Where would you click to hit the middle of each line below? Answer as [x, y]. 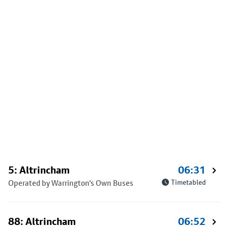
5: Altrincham [39, 170]
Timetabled [188, 182]
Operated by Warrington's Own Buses [71, 183]
